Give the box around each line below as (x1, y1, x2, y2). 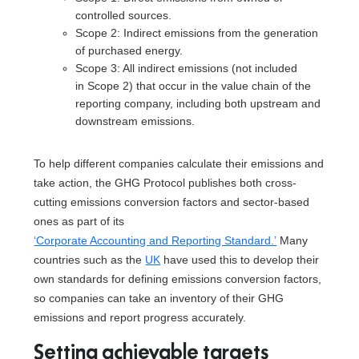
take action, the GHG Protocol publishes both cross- (34, 176, 297, 189)
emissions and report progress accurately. (34, 311, 247, 324)
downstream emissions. (75, 115, 196, 127)
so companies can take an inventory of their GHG (34, 292, 284, 305)
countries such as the (34, 253, 146, 266)
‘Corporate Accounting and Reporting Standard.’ (34, 234, 277, 247)
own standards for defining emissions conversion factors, (34, 272, 322, 285)
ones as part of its (34, 215, 125, 228)
